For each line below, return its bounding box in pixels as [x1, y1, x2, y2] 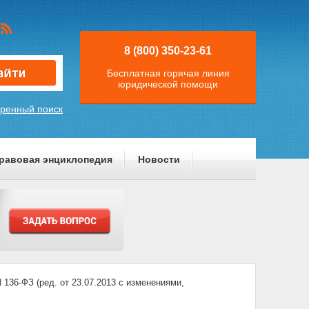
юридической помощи [118, 79, 218, 90]
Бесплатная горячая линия [106, 68, 230, 79]
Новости [137, 154, 180, 165]
